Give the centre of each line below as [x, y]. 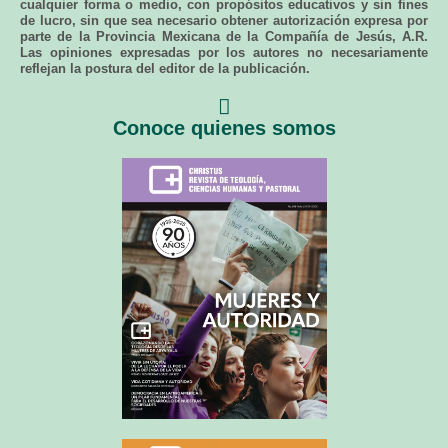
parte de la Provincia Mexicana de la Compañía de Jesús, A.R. [224, 36]
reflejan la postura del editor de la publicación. [165, 68]
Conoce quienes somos [224, 127]
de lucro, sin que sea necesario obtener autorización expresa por [224, 20]
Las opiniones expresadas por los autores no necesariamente [224, 52]
